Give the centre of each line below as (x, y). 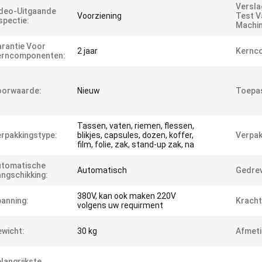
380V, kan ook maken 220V (127, 196)
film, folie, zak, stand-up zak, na (136, 144)
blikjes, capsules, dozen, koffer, (135, 135)
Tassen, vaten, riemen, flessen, (136, 126)
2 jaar (87, 51)
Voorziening (99, 16)
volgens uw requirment (120, 205)
